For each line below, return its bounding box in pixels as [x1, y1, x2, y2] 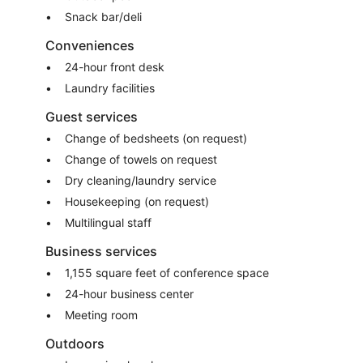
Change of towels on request [65, 152, 217, 167]
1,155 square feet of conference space [65, 266, 269, 280]
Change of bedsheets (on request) [65, 131, 247, 146]
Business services [45, 243, 157, 260]
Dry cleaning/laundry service [65, 173, 216, 188]
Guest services [45, 109, 138, 126]
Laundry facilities [65, 81, 155, 96]
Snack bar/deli [65, 10, 142, 24]
